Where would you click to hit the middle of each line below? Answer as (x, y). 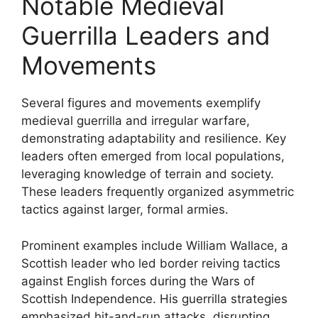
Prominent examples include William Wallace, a (155, 245)
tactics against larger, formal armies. (125, 209)
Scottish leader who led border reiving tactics (151, 263)
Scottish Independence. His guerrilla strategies (154, 298)
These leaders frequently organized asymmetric (158, 192)
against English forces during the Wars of (138, 281)
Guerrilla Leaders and (146, 35)
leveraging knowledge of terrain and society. (148, 174)
